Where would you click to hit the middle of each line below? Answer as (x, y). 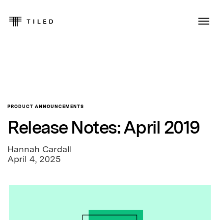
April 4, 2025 (34, 159)
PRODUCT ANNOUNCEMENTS (46, 106)
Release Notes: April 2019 (104, 127)
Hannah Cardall (40, 149)
